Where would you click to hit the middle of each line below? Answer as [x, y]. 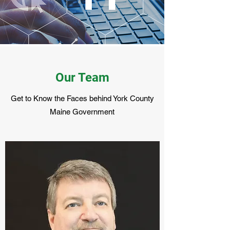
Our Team [82, 78]
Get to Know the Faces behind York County [82, 98]
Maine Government [82, 112]
